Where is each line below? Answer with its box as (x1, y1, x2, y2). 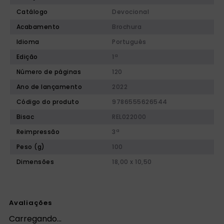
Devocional (112, 7, 149, 16)
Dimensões (16, 157, 54, 166)
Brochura (112, 22, 141, 31)
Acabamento (16, 22, 60, 31)
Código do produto (16, 97, 79, 106)
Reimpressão (16, 127, 60, 136)
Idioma (16, 37, 39, 46)
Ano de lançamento (16, 82, 82, 91)
